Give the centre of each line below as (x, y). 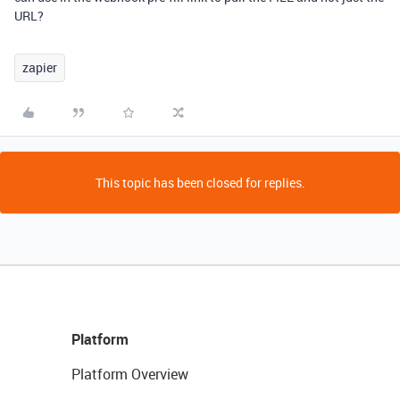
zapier (40, 67)
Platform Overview (130, 374)
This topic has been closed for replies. (200, 183)
